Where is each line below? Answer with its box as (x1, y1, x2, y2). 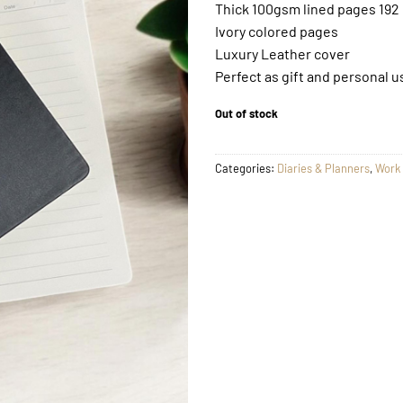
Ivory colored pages (215, 22, 338, 40)
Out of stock (215, 105, 278, 121)
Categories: (215, 161, 277, 176)
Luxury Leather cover (215, 44, 350, 62)
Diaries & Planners (277, 161, 370, 176)
